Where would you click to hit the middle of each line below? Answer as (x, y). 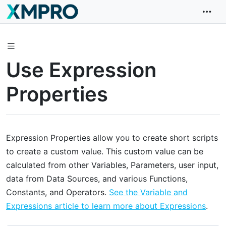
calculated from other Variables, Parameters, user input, (112, 165)
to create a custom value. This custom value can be (105, 151)
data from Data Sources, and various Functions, (97, 178)
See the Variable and (148, 192)
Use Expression (81, 70)
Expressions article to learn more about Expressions (106, 206)
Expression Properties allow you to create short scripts (112, 137)
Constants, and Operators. (58, 192)
